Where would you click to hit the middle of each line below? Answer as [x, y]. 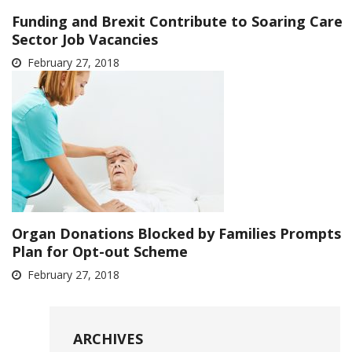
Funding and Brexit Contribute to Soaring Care [177, 21]
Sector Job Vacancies [85, 39]
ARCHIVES [108, 339]
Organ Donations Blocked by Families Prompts [176, 233]
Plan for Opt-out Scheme [100, 251]
